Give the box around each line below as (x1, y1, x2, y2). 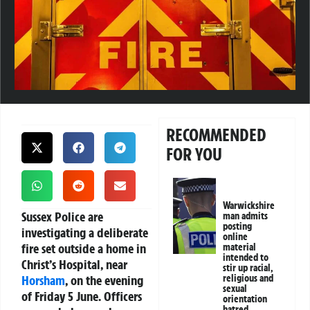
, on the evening (65, 271, 143, 289)
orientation (223, 292, 268, 305)
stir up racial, (223, 261, 273, 274)
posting (223, 219, 253, 232)
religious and (223, 271, 274, 284)
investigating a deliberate (21, 224, 148, 241)
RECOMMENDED (166, 123, 267, 146)
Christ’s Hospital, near (21, 255, 127, 273)
